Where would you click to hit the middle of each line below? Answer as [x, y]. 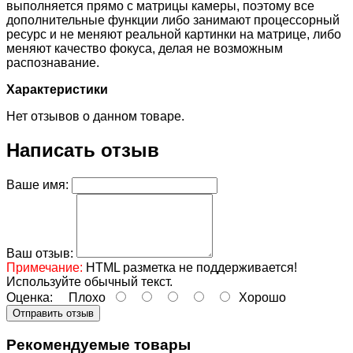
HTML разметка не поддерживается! [190, 267]
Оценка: [30, 297]
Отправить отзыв [53, 313]
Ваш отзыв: [40, 253]
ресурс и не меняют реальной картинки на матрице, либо [174, 35]
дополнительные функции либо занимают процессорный [173, 20]
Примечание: [45, 267]
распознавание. [53, 63]
